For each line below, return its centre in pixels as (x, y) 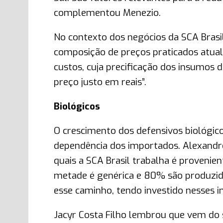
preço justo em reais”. (100, 82)
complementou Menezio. (107, 13)
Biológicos (77, 106)
